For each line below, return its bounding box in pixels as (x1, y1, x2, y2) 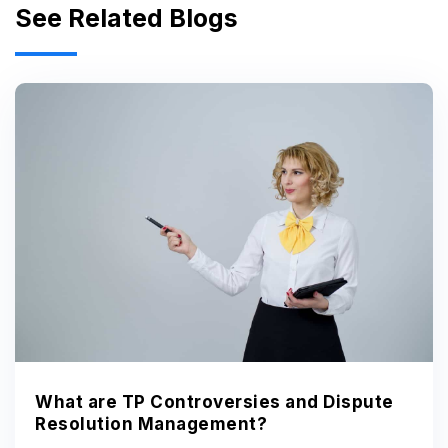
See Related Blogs (15, 3, 238, 34)
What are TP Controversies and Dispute (35, 392, 394, 413)
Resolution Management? (35, 414, 267, 435)
